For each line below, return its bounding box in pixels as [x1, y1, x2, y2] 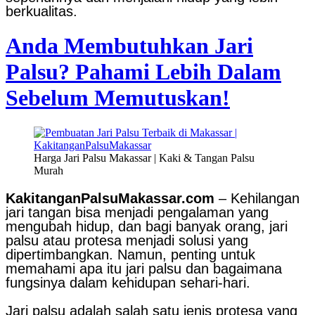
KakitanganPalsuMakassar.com [6, 190, 214, 206]
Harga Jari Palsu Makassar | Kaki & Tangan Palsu [34, 151, 255, 164]
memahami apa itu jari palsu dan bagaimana [6, 260, 282, 276]
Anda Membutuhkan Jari [6, 33, 253, 59]
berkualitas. [6, 4, 77, 19]
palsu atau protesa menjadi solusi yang [6, 232, 248, 248]
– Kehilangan [214, 190, 300, 206]
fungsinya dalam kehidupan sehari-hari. [6, 274, 250, 290]
